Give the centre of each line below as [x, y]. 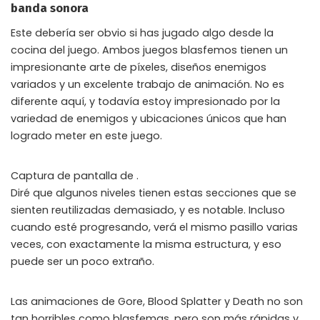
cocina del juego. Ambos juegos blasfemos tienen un [149, 50]
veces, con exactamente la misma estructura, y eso [146, 244]
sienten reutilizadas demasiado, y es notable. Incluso [148, 210]
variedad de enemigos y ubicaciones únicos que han [149, 119]
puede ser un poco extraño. [82, 261]
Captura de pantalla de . [75, 176]
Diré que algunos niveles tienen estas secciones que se [154, 193]
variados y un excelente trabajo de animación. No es [147, 84]
